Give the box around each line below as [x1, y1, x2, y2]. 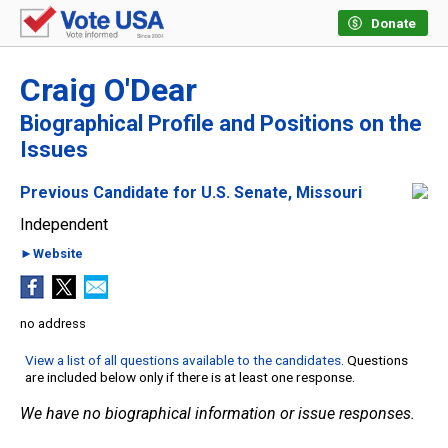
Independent [20, 215, 108, 235]
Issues [20, 137, 88, 163]
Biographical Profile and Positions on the [20, 111, 422, 137]
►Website [20, 246, 83, 262]
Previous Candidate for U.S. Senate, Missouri [20, 183, 362, 203]
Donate [371, 16, 416, 31]
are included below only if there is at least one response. [25, 369, 355, 386]
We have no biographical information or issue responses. [20, 404, 415, 424]
